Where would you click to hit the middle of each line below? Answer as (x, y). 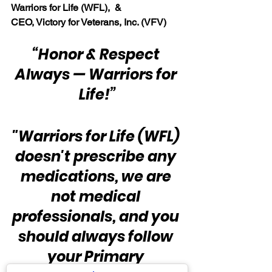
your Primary (97, 256)
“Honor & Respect (97, 54)
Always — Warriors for (97, 74)
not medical (97, 196)
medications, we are (97, 176)
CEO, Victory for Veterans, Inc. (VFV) (89, 22)
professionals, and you (97, 216)
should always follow (97, 236)
